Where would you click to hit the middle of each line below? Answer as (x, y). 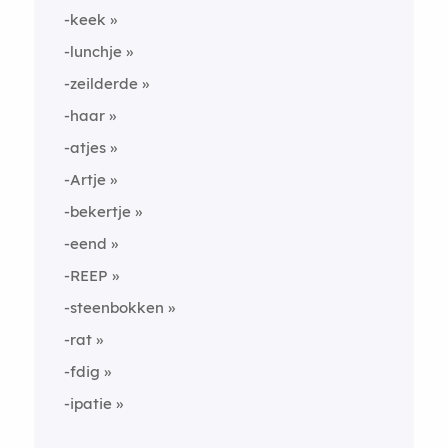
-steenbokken (113, 307)
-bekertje (97, 211)
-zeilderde (100, 83)
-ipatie (87, 403)
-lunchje (92, 51)
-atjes (84, 147)
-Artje (84, 179)
